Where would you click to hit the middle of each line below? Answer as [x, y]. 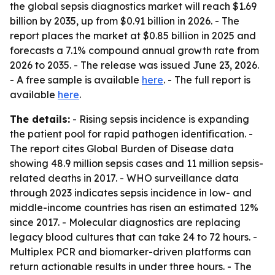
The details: [40, 119]
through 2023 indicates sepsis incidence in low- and [131, 193]
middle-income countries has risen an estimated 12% [134, 207]
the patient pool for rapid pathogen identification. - [131, 134]
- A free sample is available [76, 80]
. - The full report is [207, 80]
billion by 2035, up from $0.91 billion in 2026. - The [125, 21]
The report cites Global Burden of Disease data [122, 149]
